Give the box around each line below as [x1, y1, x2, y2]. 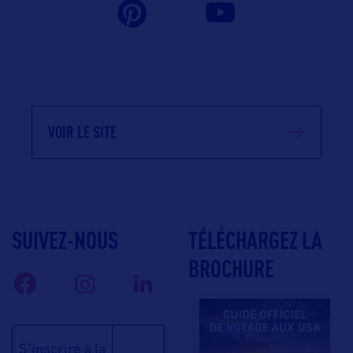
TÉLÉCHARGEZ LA [188, 226, 322, 255]
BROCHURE [188, 255, 274, 283]
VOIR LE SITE [48, 123, 117, 142]
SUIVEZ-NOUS [12, 226, 118, 255]
